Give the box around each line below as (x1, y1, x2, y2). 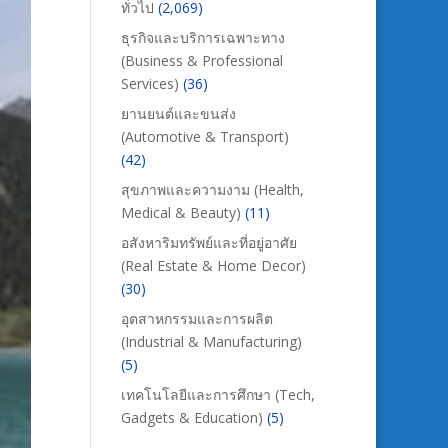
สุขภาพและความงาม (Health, (120, 180, 304, 199)
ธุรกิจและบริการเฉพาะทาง (120, 28, 285, 47)
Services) (120, 74, 179, 93)
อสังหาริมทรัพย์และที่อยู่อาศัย (120, 233, 297, 252)
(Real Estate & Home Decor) (120, 256, 306, 275)
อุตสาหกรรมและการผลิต (120, 309, 273, 328)
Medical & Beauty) (120, 203, 241, 222)
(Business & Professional (120, 51, 283, 70)
